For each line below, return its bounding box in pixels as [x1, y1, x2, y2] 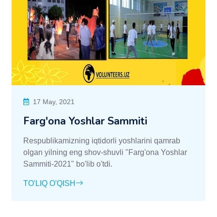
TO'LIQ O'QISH [23, 179, 76, 188]
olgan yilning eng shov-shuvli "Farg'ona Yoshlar [23, 148, 187, 157]
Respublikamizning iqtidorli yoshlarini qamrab [23, 137, 180, 145]
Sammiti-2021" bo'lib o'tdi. [23, 160, 112, 169]
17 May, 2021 [33, 98, 75, 106]
